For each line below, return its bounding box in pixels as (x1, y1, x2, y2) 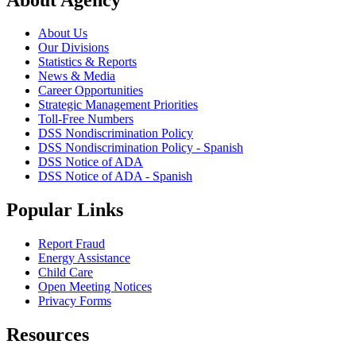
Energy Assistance (38, 251, 130, 265)
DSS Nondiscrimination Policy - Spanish (38, 141, 243, 155)
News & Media (38, 69, 115, 83)
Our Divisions (38, 41, 109, 55)
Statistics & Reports (38, 55, 137, 69)
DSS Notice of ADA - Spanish (38, 169, 192, 184)
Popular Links (6, 199, 123, 221)
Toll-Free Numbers (38, 112, 133, 126)
